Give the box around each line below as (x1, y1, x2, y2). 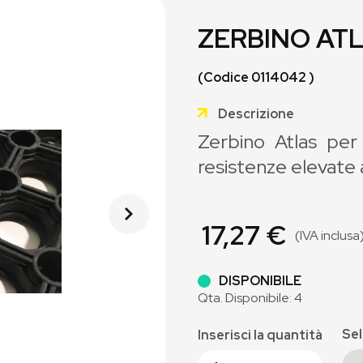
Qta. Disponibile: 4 (198, 289, 302, 306)
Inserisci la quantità (198, 327, 322, 344)
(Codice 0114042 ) (198, 69, 314, 86)
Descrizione (218, 105, 294, 122)
